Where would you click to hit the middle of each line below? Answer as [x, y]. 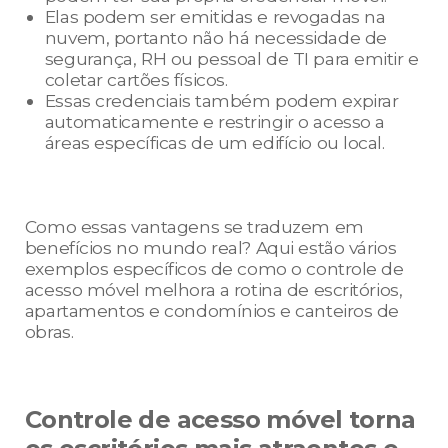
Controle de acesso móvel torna [220, 420]
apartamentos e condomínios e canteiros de [212, 311]
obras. [49, 332]
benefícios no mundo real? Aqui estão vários [210, 248]
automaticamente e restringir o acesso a [214, 122]
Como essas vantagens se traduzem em [194, 227]
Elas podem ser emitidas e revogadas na [215, 17]
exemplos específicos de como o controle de [214, 269]
